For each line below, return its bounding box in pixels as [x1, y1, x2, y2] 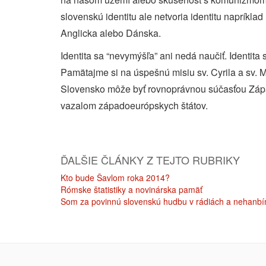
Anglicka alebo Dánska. [61, 26, 161, 40]
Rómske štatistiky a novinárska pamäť [61, 183, 202, 195]
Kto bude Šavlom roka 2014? [61, 172, 170, 183]
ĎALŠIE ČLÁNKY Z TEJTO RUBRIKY [61, 152, 240, 167]
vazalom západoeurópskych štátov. [61, 99, 208, 112]
